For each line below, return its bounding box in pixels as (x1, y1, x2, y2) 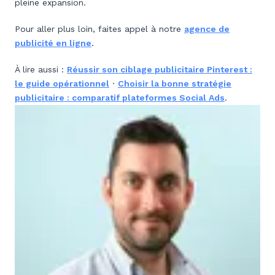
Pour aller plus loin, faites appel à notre (15, 24, 184, 34)
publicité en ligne (15, 38, 91, 48)
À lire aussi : (15, 64, 67, 74)
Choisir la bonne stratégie (118, 79, 231, 88)
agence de (184, 24, 230, 34)
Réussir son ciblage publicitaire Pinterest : (67, 64, 252, 74)
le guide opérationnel (15, 79, 109, 88)
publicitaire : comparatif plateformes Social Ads (15, 93, 225, 103)
